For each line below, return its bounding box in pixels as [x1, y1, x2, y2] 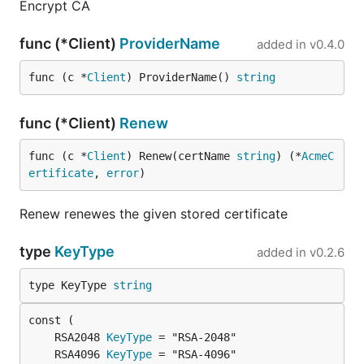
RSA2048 [54, 331, 106, 344]
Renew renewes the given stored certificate [19, 206, 288, 222]
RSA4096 [54, 348, 106, 361]
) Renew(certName [126, 149, 236, 162]
